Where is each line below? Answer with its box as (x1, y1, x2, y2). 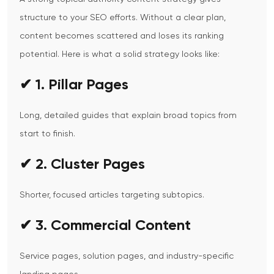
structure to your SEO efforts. (20, 13, 138, 23)
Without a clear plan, (140, 13, 226, 23)
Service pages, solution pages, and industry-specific (20, 252, 234, 261)
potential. (20, 50, 59, 59)
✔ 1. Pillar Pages (20, 78, 128, 93)
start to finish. (20, 130, 75, 139)
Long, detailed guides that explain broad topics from (20, 111, 237, 120)
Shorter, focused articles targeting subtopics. (20, 191, 204, 200)
